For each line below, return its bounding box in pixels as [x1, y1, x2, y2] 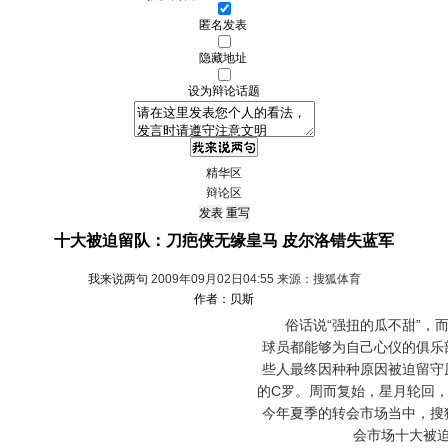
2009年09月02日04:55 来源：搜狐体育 [147, 272, 361, 286]
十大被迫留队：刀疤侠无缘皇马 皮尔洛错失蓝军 [54, 232, 394, 249]
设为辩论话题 [188, 84, 260, 98]
